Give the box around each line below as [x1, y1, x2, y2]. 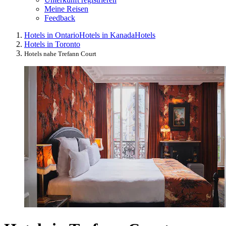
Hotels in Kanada [79, 30, 135, 39]
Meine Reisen [44, 4, 88, 13]
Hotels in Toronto [24, 39, 80, 48]
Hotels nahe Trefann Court [24, 49, 96, 58]
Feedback [44, 13, 75, 22]
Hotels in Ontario [24, 30, 79, 39]
